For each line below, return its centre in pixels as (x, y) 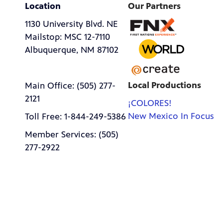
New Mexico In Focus (171, 116)
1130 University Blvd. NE (71, 24)
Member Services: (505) (72, 135)
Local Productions (165, 85)
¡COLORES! (150, 103)
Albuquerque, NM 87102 (72, 50)
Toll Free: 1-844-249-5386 (75, 117)
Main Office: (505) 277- (70, 86)
